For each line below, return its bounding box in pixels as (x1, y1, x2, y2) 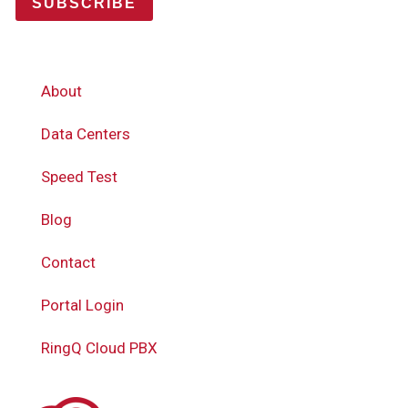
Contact (41, 253, 96, 271)
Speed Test (41, 168, 117, 186)
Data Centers (41, 125, 130, 143)
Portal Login (41, 296, 124, 314)
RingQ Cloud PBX (41, 339, 158, 357)
